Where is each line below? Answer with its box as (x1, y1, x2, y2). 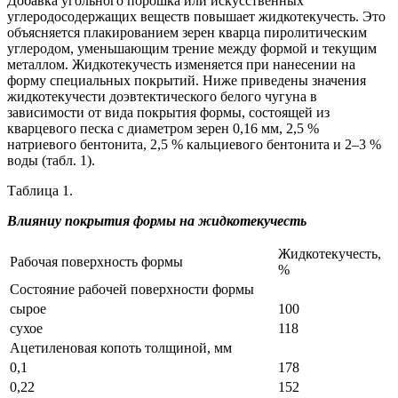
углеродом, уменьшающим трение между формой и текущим (7, 41, 377, 57)
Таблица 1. (7, 183, 73, 199)
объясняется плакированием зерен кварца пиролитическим (7, 25, 367, 41)
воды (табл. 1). (7, 153, 95, 169)
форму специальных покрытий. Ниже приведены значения (7, 73, 366, 89)
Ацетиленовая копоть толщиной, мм (10, 340, 232, 356)
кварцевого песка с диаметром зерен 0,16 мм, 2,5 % (7, 121, 319, 137)
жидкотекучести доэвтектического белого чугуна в (7, 89, 317, 105)
